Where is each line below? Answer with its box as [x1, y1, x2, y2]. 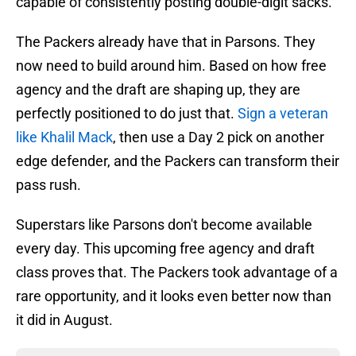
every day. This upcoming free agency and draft [16, 240, 315, 257]
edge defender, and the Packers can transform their [16, 153, 339, 170]
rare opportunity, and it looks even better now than [16, 288, 331, 305]
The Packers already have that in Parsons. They [16, 33, 315, 51]
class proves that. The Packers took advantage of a [16, 264, 338, 281]
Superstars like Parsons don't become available [16, 216, 312, 234]
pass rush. [16, 176, 81, 194]
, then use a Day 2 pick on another [113, 129, 324, 146]
